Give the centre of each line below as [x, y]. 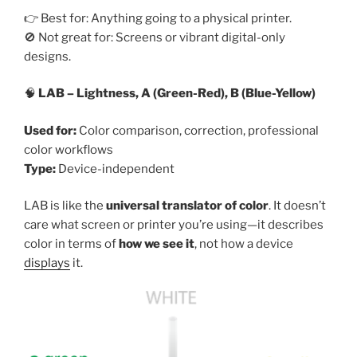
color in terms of [71, 244]
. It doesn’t [297, 206]
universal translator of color [187, 206]
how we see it [157, 244]
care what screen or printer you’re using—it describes [174, 225]
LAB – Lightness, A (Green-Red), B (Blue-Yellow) [176, 94]
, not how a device [244, 244]
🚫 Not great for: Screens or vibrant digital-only [155, 37]
